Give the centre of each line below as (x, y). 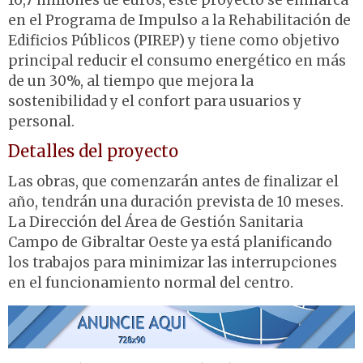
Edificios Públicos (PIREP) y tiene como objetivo (174, 41)
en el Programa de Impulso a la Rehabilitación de (179, 21)
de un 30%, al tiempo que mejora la (131, 81)
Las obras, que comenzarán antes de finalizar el (173, 182)
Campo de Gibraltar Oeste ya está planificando (170, 243)
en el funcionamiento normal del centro (149, 283)
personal (40, 122)
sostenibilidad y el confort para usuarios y (155, 102)
